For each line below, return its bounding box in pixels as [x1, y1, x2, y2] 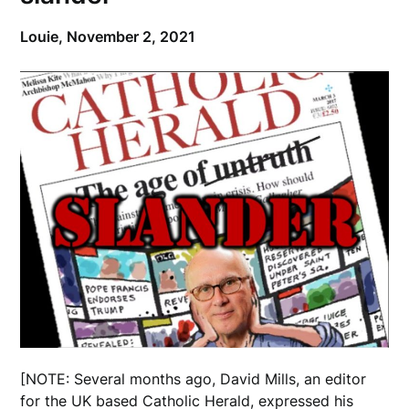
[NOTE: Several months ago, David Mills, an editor [20, 369, 367, 388]
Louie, [20, 27, 68, 47]
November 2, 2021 [67, 27, 196, 47]
